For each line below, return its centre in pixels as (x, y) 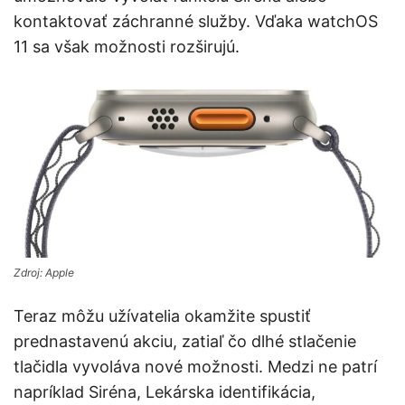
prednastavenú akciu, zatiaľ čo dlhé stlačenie (185, 342)
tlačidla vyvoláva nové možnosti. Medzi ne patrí (195, 367)
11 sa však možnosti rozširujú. (127, 47)
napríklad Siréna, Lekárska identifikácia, (165, 392)
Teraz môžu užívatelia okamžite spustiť (162, 316)
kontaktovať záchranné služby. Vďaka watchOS (196, 22)
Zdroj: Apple (44, 273)
